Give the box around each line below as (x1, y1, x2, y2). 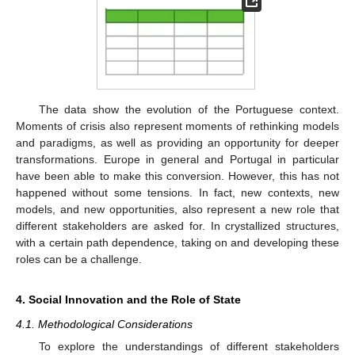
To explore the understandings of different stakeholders (38, 339, 339, 353)
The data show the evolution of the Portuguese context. (38, 102, 339, 116)
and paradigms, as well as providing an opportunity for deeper (16, 136, 339, 149)
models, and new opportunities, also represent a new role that (16, 202, 339, 216)
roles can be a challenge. (16, 252, 142, 265)
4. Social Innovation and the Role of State (16, 292, 241, 306)
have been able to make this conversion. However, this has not (16, 169, 339, 182)
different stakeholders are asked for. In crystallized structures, (16, 219, 339, 232)
